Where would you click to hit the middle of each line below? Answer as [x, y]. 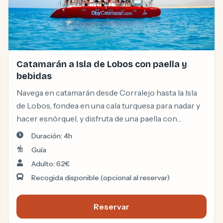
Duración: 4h [52, 136]
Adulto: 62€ [51, 164]
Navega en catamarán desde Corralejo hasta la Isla [107, 93]
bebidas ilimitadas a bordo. [64, 132]
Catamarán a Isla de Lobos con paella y [102, 64]
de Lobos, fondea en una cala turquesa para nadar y [108, 106]
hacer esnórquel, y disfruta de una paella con [97, 119]
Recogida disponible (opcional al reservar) [101, 178]
